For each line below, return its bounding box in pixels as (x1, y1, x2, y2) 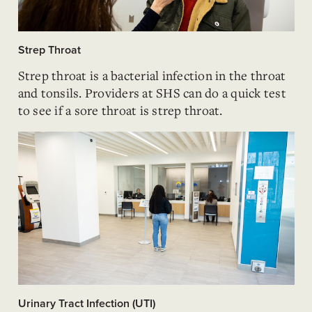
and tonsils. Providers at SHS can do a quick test (17, 84, 286, 101)
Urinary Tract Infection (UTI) (17, 297, 155, 311)
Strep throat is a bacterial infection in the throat (17, 67, 286, 84)
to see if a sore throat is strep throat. (17, 102, 223, 118)
